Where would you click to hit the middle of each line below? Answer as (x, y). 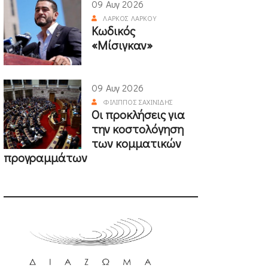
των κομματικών (136, 143)
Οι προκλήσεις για (138, 115)
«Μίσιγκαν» (122, 45)
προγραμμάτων (45, 158)
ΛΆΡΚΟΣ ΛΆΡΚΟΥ (130, 18)
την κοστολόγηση (138, 129)
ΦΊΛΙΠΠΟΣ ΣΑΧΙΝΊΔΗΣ (138, 102)
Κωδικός (113, 31)
